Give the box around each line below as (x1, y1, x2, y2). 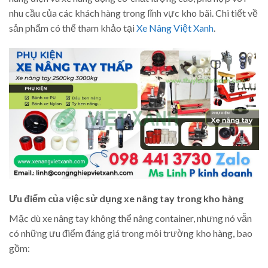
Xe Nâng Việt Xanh (136, 22, 214, 34)
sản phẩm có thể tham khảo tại (9, 22, 136, 34)
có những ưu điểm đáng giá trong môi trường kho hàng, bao (9, 227, 252, 239)
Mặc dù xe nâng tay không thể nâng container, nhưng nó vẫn (9, 212, 252, 224)
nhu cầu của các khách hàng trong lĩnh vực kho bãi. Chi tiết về (9, 7, 258, 19)
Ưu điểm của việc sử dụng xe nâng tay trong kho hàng (9, 193, 243, 205)
